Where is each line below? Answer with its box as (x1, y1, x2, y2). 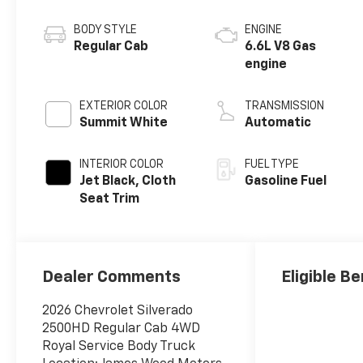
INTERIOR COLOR (79, 159, 164, 171)
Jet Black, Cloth (79, 175, 177, 189)
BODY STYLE (74, 24, 138, 36)
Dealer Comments (42, 269, 181, 286)
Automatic (245, 117, 312, 130)
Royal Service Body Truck (42, 340, 196, 354)
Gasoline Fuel (245, 175, 327, 189)
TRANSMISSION (245, 100, 325, 113)
